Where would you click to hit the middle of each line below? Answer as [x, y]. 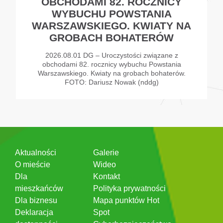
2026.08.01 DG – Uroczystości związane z [111, 55]
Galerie [106, 153]
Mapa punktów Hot [126, 201]
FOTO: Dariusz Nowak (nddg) [111, 82]
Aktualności [36, 153]
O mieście [33, 165]
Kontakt [107, 177]
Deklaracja [34, 213]
